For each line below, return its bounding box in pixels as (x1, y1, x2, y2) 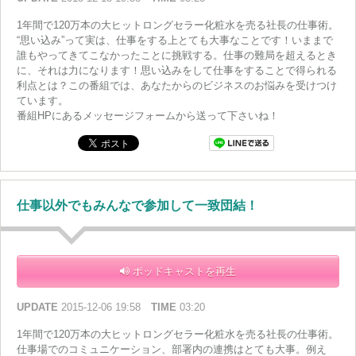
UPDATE (17, 301, 58, 314)
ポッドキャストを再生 (130, 265, 236, 278)
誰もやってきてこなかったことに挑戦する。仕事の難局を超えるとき (17, 49, 337, 62)
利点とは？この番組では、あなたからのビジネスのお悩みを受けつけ (17, 79, 337, 92)
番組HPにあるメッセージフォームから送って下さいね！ (17, 110, 279, 122)
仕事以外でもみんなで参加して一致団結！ (17, 199, 258, 213)
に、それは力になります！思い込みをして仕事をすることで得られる (17, 64, 337, 77)
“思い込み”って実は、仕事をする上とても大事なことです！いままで (17, 34, 333, 47)
